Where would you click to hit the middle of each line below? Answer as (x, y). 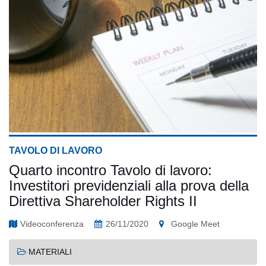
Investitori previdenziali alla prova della (129, 185)
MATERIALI (50, 251)
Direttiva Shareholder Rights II (103, 201)
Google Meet (195, 224)
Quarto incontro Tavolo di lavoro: (110, 170)
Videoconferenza (52, 224)
